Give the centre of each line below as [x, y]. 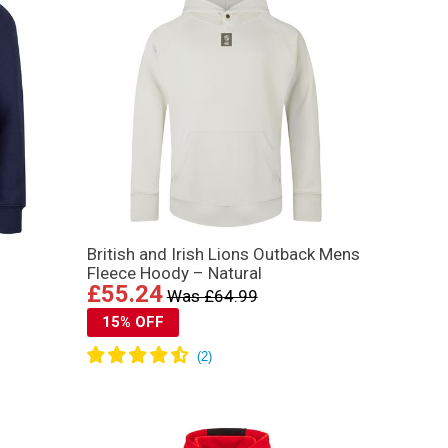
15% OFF [132, 322]
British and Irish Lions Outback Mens [223, 254]
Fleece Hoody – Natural [174, 273]
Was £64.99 [212, 296]
